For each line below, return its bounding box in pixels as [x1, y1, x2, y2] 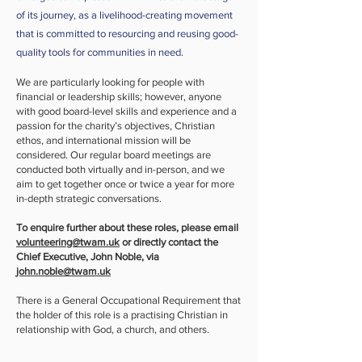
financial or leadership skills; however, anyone [16, 90, 221, 103]
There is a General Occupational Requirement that [16, 294, 241, 306]
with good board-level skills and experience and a [16, 105, 237, 117]
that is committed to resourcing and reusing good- [16, 27, 238, 40]
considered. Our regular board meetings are [16, 149, 211, 161]
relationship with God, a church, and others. [16, 323, 209, 335]
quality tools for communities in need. [16, 46, 183, 58]
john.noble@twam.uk [16, 265, 111, 277]
